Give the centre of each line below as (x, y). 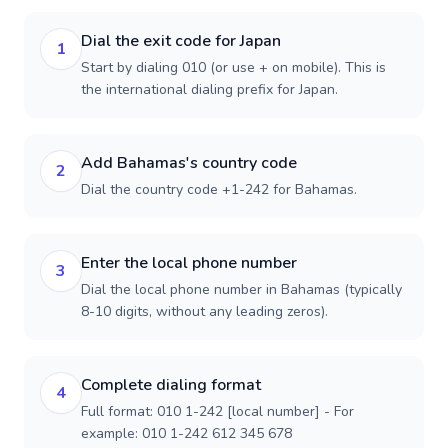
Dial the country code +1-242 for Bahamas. (219, 189)
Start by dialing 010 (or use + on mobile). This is (233, 67)
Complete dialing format (171, 385)
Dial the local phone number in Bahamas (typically (241, 289)
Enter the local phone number (189, 263)
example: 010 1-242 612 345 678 (186, 433)
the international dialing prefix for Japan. (209, 89)
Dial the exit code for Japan (181, 41)
